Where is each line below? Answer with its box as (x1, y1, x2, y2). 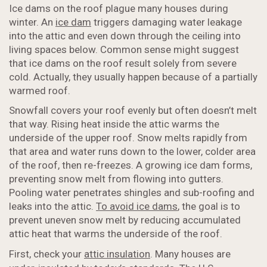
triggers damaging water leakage (91, 16, 242, 29)
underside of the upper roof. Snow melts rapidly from (9, 132, 247, 144)
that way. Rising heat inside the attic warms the (9, 118, 219, 131)
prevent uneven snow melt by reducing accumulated (9, 214, 241, 226)
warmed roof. (9, 85, 70, 97)
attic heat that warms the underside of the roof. (9, 228, 222, 240)
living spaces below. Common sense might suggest (9, 44, 239, 56)
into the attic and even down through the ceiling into (9, 30, 241, 42)
